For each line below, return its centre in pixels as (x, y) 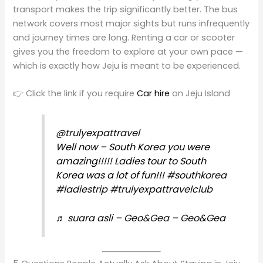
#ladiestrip (81, 189)
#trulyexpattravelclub (161, 189)
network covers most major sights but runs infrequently (131, 23)
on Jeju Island (201, 94)
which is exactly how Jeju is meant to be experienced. (127, 66)
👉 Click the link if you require (75, 94)
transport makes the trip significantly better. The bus (126, 9)
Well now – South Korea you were (132, 147)
